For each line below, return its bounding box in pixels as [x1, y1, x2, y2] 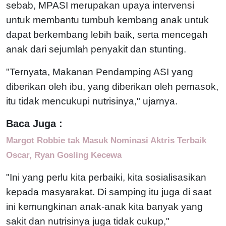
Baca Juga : [6, 118, 63, 129]
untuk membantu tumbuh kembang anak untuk [6, 14, 209, 25]
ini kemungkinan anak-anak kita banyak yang [6, 201, 203, 212]
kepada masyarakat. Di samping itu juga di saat [6, 186, 211, 197]
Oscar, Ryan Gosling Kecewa [6, 149, 122, 160]
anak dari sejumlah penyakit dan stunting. [6, 43, 186, 54]
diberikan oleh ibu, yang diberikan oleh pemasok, [6, 81, 218, 92]
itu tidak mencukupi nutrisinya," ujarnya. [6, 95, 178, 106]
